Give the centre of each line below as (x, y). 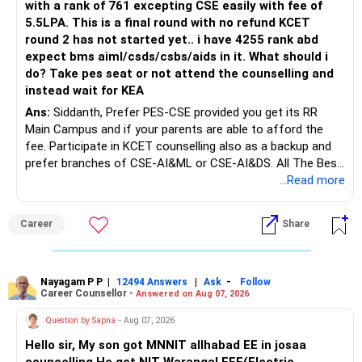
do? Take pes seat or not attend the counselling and (179, 73)
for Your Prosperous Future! (101, 180)
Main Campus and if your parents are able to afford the (174, 129)
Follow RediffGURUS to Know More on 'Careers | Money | (177, 214)
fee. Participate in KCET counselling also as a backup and (37, 146)
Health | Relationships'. (86, 231)
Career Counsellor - (88, 294)
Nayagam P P (72, 281)
